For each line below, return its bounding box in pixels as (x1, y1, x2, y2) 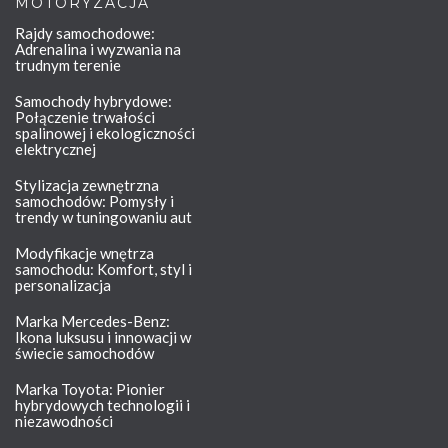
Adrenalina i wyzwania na (15, 40, 181, 59)
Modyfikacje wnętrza (15, 244, 154, 263)
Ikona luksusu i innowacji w (15, 328, 191, 347)
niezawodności (15, 412, 113, 431)
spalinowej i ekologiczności (15, 124, 195, 143)
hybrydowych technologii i (15, 396, 190, 415)
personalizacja (15, 276, 111, 295)
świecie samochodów (15, 344, 154, 363)
